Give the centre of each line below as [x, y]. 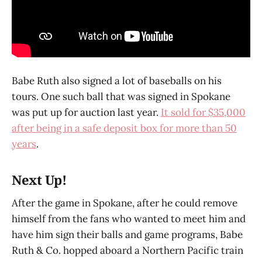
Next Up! [39, 180]
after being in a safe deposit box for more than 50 [124, 128]
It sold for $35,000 [203, 113]
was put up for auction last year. [86, 113]
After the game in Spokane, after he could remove [125, 203]
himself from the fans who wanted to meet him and [129, 218]
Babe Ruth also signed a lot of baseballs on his [117, 81]
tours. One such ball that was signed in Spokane [121, 97]
